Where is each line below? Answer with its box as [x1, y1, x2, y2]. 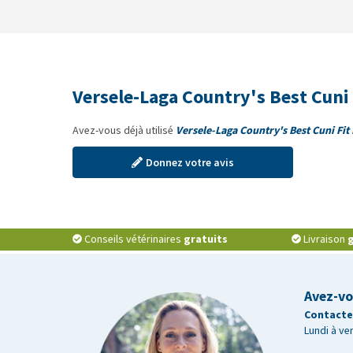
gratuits [184, 232, 228, 247]
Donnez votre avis [146, 154, 234, 170]
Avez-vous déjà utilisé [72, 123, 176, 138]
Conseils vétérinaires [84, 232, 184, 247]
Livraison [303, 232, 347, 247]
